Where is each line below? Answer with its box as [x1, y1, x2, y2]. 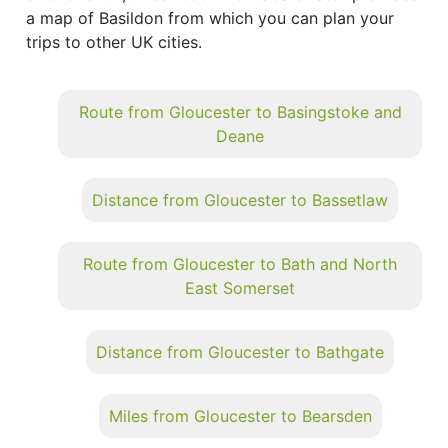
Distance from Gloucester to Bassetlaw [92, 189, 388, 210]
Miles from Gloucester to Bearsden [108, 405, 372, 426]
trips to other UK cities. [26, 31, 202, 52]
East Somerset [185, 277, 295, 298]
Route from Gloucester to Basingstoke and [78, 101, 402, 122]
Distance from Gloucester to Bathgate [96, 341, 384, 362]
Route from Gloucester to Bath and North [83, 253, 397, 274]
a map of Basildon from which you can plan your [26, 7, 394, 28]
